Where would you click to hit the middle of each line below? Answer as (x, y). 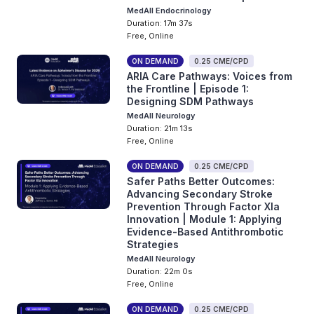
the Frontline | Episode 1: (188, 89)
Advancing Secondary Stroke (200, 194)
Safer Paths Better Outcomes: (201, 181)
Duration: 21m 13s (160, 128)
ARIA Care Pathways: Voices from (210, 76)
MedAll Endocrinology (169, 11)
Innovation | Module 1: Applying (205, 219)
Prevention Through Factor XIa (204, 206)
